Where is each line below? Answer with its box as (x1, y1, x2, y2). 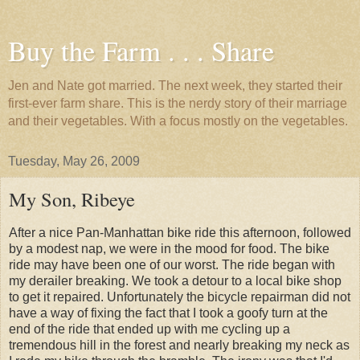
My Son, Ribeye (9, 186, 135, 212)
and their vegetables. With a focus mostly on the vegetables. (8, 114, 348, 128)
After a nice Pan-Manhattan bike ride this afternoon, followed (9, 225, 351, 239)
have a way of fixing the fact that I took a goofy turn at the (9, 305, 328, 320)
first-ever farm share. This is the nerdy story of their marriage (8, 96, 347, 110)
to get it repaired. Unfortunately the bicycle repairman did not (9, 289, 350, 304)
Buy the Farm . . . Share (8, 32, 274, 69)
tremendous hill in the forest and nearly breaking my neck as (9, 337, 350, 352)
